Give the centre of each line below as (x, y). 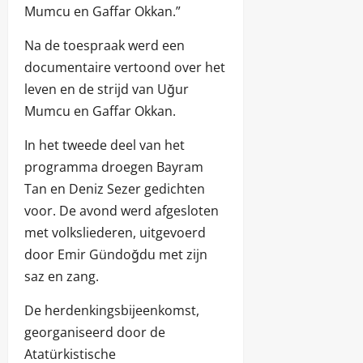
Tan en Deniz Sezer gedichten (115, 189)
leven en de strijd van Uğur (107, 90)
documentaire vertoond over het (125, 68)
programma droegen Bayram (114, 167)
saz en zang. (62, 277)
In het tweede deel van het (105, 145)
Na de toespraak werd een (105, 46)
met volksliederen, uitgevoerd (115, 233)
